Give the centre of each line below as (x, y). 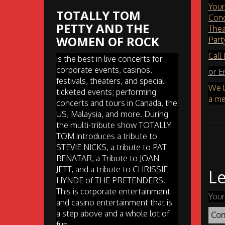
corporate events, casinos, (104, 70)
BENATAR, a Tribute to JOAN (108, 158)
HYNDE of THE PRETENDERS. (111, 180)
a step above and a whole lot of (113, 213)
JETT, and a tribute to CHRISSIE (112, 169)
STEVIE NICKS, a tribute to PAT (111, 147)
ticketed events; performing (106, 92)
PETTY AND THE (103, 28)
